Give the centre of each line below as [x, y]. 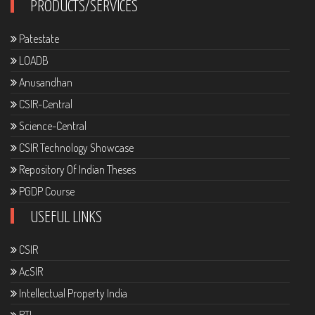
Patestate [38, 39]
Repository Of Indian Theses [76, 170]
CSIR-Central [45, 104]
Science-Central [52, 126]
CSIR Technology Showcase [75, 148]
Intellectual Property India [72, 294]
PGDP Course [46, 192]
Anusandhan [45, 83]
